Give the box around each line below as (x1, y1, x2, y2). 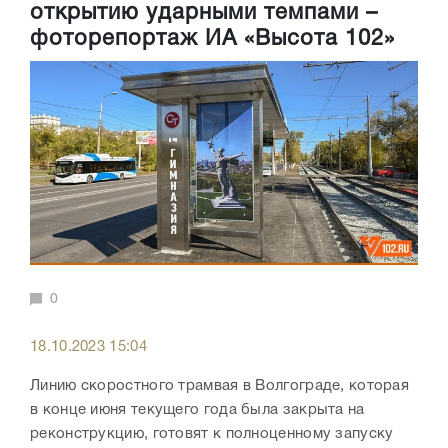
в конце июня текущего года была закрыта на (30, 403, 365, 418)
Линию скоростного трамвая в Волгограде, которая (30, 379, 410, 394)
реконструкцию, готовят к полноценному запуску (30, 427, 394, 442)
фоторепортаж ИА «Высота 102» (30, 29, 395, 50)
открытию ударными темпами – (30, 3, 378, 24)
